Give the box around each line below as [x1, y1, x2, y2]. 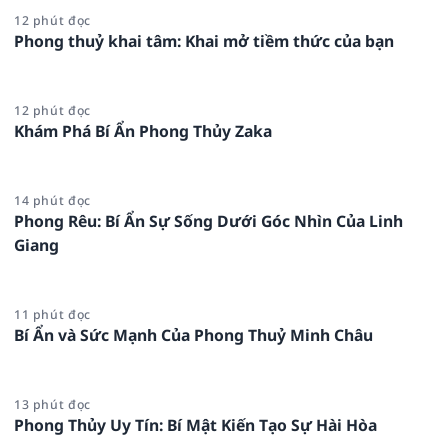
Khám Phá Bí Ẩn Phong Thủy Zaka [14, 119, 272, 142]
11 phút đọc [14, 305, 91, 323]
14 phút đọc [14, 191, 91, 209]
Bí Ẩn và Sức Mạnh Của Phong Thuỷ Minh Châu [14, 323, 373, 346]
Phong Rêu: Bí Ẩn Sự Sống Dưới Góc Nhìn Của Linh [14, 209, 403, 232]
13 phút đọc [14, 395, 91, 413]
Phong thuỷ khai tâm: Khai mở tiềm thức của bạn [14, 29, 394, 52]
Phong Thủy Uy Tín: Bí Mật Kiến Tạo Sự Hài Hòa [14, 413, 377, 436]
